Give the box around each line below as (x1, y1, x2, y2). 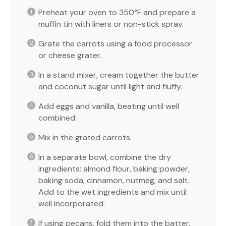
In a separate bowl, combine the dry (38, 151, 171, 162)
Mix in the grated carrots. (38, 132, 132, 143)
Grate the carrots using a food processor (38, 38, 192, 49)
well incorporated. (38, 198, 105, 209)
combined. (38, 112, 77, 123)
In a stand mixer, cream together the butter (38, 69, 199, 80)
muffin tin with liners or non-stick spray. (38, 18, 184, 29)
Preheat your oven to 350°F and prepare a (38, 7, 196, 18)
